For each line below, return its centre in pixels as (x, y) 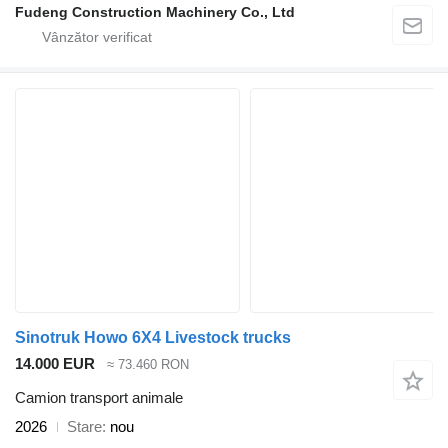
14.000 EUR (55, 363)
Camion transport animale (99, 398)
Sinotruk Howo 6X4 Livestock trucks (153, 337)
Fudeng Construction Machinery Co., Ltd (155, 11)
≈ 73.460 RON (148, 364)
